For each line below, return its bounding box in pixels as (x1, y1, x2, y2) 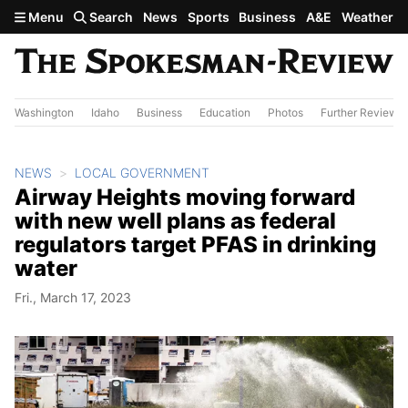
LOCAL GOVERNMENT (75, 164, 209, 180)
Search (87, 9, 134, 25)
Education (199, 105, 250, 119)
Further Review (321, 105, 398, 119)
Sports (187, 9, 229, 25)
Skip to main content (7, 6, 151, 25)
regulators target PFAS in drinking (15, 230, 376, 258)
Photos (268, 105, 303, 119)
